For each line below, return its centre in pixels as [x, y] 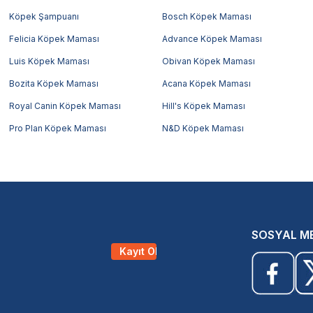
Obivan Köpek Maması [208, 61]
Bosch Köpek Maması [206, 16]
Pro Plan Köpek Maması [58, 128]
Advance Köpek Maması [212, 38]
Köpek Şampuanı [44, 16]
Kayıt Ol [139, 251]
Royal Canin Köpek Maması [65, 105]
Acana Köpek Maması [206, 83]
